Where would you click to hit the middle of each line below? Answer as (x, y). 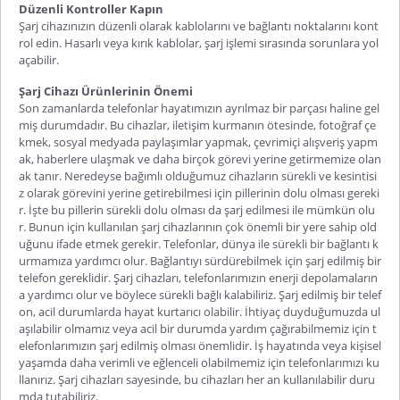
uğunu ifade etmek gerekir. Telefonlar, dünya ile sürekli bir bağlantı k (199, 243)
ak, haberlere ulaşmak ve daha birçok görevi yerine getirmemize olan (200, 158)
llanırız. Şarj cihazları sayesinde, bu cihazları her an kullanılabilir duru (197, 379)
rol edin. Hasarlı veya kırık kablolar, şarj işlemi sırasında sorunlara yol (199, 42)
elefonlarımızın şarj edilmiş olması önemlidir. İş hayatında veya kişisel (200, 345)
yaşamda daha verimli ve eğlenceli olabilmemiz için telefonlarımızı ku (199, 362)
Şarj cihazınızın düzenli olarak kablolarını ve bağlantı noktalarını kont (199, 25)
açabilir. (39, 59)
